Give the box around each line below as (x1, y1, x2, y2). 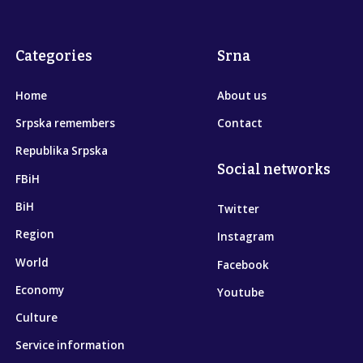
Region (15, 227, 55, 242)
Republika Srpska (15, 143, 109, 159)
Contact (217, 115, 263, 130)
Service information (15, 338, 126, 353)
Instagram (217, 229, 275, 245)
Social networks (217, 161, 331, 179)
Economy (15, 282, 65, 297)
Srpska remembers (15, 115, 116, 130)
